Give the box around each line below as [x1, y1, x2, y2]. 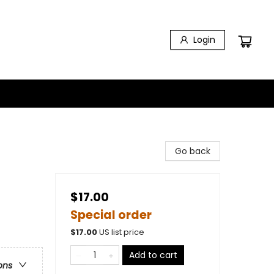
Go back [175, 145, 210, 157]
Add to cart [129, 249, 177, 261]
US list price [99, 227, 144, 237]
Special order [70, 207, 152, 223]
